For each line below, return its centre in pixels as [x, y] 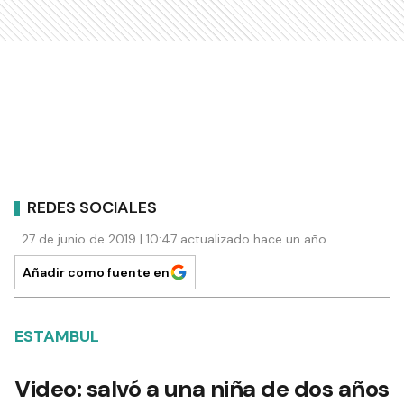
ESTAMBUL [57, 336]
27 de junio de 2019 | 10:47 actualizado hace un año [174, 239]
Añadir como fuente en [96, 272]
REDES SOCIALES [92, 207]
